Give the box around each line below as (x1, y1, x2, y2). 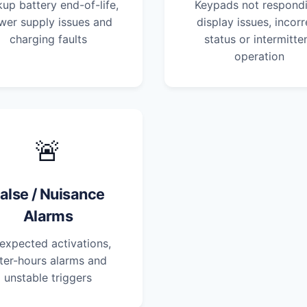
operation (234, 49, 284, 64)
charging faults (9, 32, 87, 47)
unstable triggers (4, 270, 92, 284)
